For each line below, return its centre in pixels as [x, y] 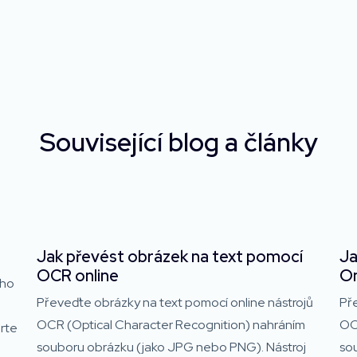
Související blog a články [178, 142]
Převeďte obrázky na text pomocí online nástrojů [175, 302]
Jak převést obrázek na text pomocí [170, 256]
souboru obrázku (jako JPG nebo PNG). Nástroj [171, 347]
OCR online [78, 275]
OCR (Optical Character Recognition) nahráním [171, 324]
